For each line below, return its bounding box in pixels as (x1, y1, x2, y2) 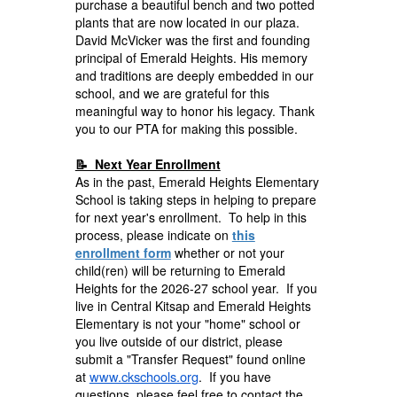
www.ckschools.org (89, 366, 198, 385)
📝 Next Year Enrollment (74, 154, 221, 173)
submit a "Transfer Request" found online (74, 349, 306, 368)
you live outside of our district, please (74, 331, 283, 350)
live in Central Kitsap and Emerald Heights (74, 296, 311, 315)
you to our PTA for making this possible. (74, 119, 298, 137)
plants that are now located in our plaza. (74, 12, 300, 31)
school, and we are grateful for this (74, 83, 269, 102)
